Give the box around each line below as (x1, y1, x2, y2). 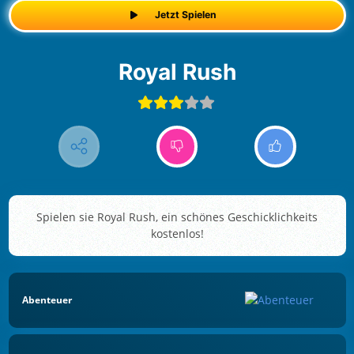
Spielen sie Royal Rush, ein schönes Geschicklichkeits (36, 209, 318, 225)
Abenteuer (22, 292, 72, 307)
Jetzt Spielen (155, 9, 217, 21)
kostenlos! (150, 226, 204, 242)
